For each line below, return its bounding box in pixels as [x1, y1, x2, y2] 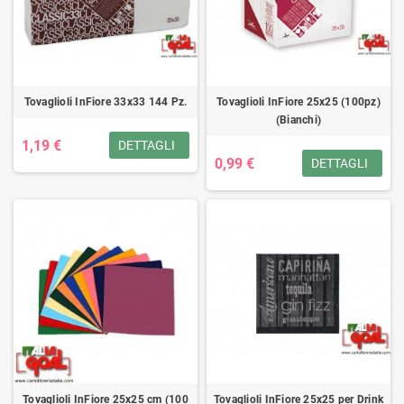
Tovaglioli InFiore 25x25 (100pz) [216, 96, 381, 108]
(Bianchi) [275, 114, 322, 126]
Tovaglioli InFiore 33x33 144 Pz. [23, 96, 188, 108]
